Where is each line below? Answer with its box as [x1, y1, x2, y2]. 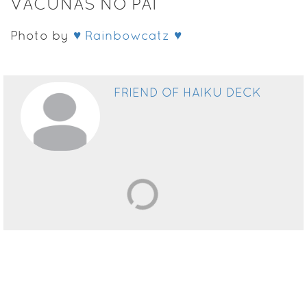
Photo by [10, 27, 73, 42]
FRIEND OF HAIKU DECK [113, 84, 261, 99]
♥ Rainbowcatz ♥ [73, 27, 182, 42]
